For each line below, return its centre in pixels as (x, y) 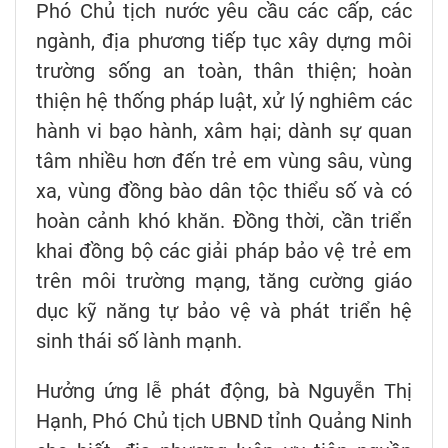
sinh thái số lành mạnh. (139, 340)
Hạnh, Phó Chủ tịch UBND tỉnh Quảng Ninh (224, 420)
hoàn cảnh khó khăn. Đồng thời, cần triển (224, 220)
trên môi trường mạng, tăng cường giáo (224, 280)
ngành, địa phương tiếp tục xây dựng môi (224, 40)
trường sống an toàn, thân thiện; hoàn (224, 70)
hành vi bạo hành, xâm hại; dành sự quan (224, 130)
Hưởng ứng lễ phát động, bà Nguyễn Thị (224, 390)
